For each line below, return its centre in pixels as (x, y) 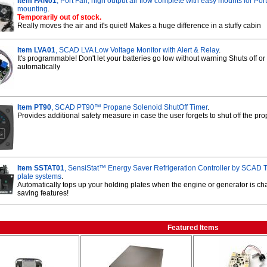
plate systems (39, 176)
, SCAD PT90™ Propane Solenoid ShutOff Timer (129, 107)
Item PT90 (34, 107)
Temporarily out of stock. (59, 17)
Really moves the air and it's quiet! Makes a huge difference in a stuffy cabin (139, 26)
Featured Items (193, 228)
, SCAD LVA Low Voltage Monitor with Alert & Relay (137, 50)
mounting (32, 9)
